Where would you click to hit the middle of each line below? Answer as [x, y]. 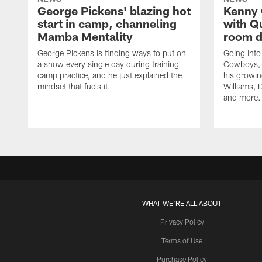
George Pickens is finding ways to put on [112, 53]
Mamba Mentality [85, 37]
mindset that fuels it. [74, 87]
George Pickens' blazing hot [114, 11]
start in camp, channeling [107, 24]
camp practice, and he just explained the [110, 75]
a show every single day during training [108, 64]
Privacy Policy [182, 222]
